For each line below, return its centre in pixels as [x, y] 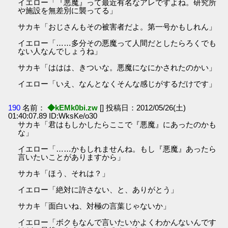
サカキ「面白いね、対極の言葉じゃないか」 [94, 206]
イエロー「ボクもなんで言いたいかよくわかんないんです [117, 222]
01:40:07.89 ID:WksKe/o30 [53, 116]
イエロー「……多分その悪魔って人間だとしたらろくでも [117, 43]
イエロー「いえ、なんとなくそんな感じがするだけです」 [117, 83]
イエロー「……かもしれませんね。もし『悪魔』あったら [117, 149]
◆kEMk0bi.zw [73, 107]
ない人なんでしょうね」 [60, 51]
